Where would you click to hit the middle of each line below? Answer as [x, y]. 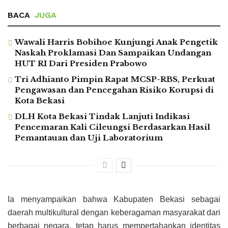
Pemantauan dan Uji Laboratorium [89, 138]
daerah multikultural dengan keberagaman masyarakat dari [114, 213]
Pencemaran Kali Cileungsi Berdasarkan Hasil [112, 127]
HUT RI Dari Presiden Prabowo [81, 64]
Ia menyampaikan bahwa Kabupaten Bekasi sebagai [114, 199]
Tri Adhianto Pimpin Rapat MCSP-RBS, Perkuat [115, 79]
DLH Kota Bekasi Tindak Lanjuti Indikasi [102, 117]
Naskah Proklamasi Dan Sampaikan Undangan [113, 53]
